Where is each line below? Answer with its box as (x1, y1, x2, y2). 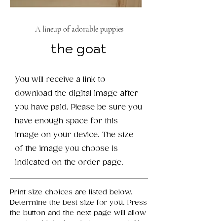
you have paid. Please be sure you (15, 102, 142, 112)
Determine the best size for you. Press (10, 198, 147, 207)
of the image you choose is (15, 144, 118, 153)
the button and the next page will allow (10, 208, 146, 217)
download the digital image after (15, 88, 138, 98)
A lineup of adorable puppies (35, 24, 123, 34)
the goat (51, 39, 107, 57)
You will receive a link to (15, 74, 105, 84)
